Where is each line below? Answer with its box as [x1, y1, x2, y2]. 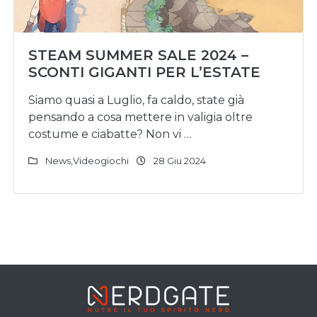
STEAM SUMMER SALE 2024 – [28, 47, 248, 64]
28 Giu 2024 [151, 155, 206, 166]
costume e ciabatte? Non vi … [28, 127, 192, 141]
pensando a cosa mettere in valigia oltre [28, 110, 253, 124]
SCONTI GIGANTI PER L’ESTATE [28, 64, 260, 81]
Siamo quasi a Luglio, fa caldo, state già [28, 93, 244, 107]
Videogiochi [73, 155, 129, 166]
